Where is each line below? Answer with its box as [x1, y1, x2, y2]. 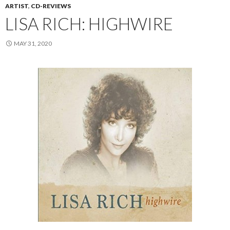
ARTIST [5, 2, 28, 10]
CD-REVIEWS [31, 2, 71, 10]
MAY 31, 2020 [14, 40, 52, 47]
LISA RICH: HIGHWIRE [5, 13, 173, 34]
